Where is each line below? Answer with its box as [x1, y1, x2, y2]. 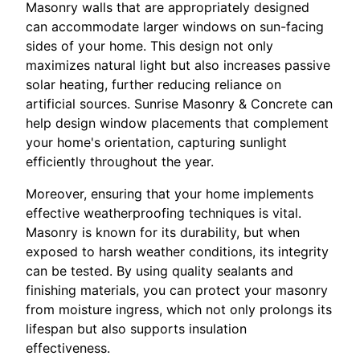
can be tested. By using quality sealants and [26, 263, 293, 280]
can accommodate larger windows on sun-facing [26, 18, 324, 35]
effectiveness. [26, 340, 110, 357]
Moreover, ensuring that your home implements [26, 186, 313, 202]
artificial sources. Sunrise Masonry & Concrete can [26, 96, 333, 112]
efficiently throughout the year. [26, 153, 214, 170]
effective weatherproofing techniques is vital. [26, 205, 301, 222]
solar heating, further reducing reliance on [26, 76, 281, 93]
